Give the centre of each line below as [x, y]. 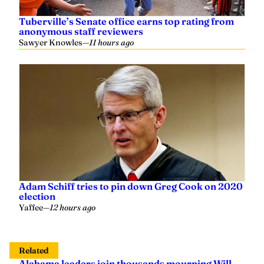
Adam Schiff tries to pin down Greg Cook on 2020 [131, 186]
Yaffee [31, 207]
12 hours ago [72, 207]
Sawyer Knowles [51, 42]
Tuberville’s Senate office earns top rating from [126, 21]
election [37, 196]
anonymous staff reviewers [81, 31]
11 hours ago [111, 42]
